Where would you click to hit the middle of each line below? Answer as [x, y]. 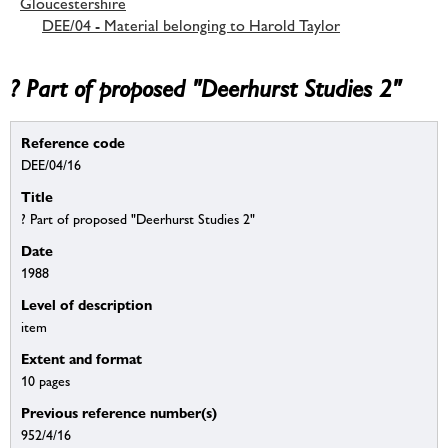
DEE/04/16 [51, 165]
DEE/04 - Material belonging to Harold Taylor [191, 25]
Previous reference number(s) [119, 413]
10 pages [45, 381]
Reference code [73, 143]
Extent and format [81, 359]
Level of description [86, 305]
